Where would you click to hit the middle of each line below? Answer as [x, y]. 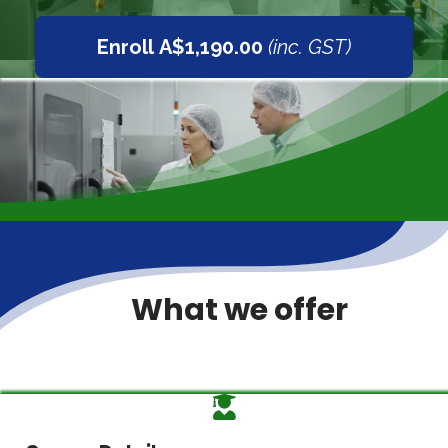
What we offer [224, 309]
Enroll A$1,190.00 [180, 46]
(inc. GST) [309, 46]
